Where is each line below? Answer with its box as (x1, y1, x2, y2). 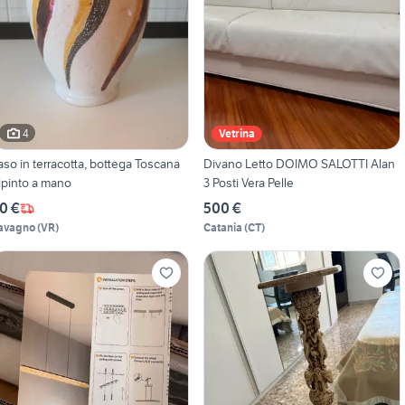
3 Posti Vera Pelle (202, 174, 294, 192)
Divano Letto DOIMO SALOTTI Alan (202, 155, 395, 173)
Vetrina (218, 127, 255, 141)
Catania (202, 221, 242, 235)
